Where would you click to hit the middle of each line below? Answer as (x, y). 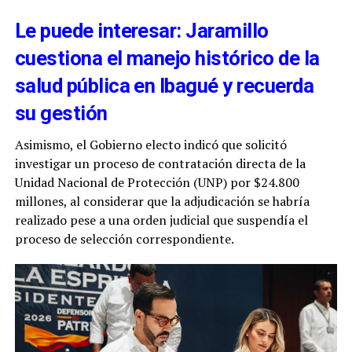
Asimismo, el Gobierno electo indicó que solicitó (150, 144)
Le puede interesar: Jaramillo (141, 30)
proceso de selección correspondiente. (124, 238)
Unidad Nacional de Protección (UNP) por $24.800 (157, 182)
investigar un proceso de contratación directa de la (160, 163)
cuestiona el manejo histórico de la (167, 58)
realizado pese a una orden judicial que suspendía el (161, 220)
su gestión (61, 113)
